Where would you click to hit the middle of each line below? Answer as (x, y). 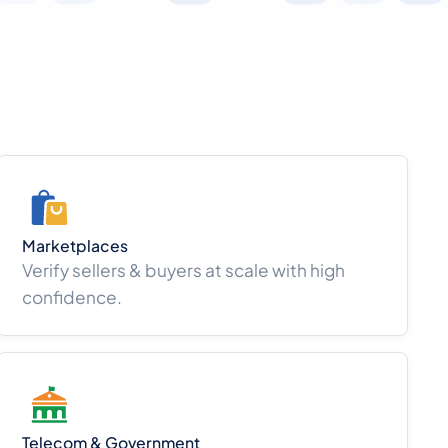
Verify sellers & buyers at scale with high (184, 270)
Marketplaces (75, 246)
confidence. (72, 297)
